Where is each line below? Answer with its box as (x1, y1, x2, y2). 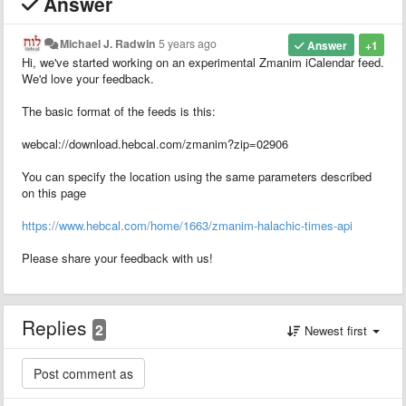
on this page (22, 183, 86, 201)
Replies (22, 313, 92, 341)
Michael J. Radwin (60, 34, 157, 52)
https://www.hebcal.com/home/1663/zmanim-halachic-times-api (22, 216, 353, 234)
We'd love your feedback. (22, 69, 154, 87)
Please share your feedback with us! (22, 248, 213, 266)
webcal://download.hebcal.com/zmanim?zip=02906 (22, 134, 288, 152)
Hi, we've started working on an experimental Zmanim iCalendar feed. (22, 53, 384, 71)
